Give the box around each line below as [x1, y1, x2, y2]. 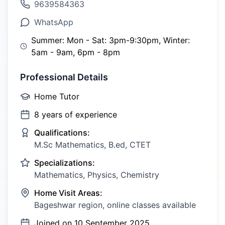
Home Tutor [34, 91, 79, 101]
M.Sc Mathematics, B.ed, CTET [34, 140, 151, 150]
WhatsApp [34, 17, 73, 27]
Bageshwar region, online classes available [34, 200, 196, 210]
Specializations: [34, 158, 95, 168]
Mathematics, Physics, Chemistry [34, 170, 159, 180]
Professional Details [20, 72, 108, 82]
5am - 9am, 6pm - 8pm [31, 47, 120, 57]
